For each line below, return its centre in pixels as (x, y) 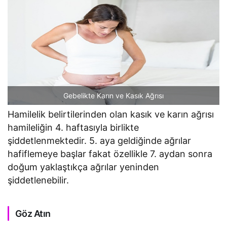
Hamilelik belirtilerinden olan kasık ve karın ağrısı (111, 114)
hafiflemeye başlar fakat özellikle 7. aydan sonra (110, 154)
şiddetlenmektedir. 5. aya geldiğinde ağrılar (100, 140)
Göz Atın (33, 213)
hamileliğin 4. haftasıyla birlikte (73, 127)
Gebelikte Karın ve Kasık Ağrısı (113, 95)
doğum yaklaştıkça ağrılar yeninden (84, 167)
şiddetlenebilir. (38, 180)
